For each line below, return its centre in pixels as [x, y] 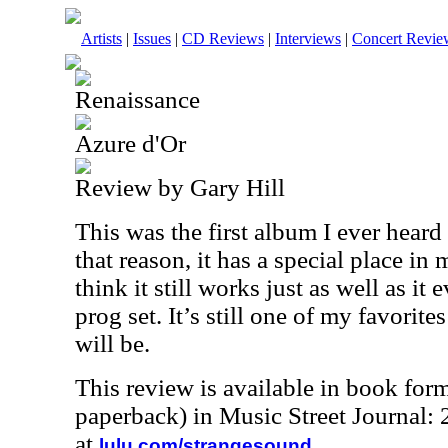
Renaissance [137, 99]
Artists [101, 38]
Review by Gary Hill [180, 187]
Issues [152, 38]
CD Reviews [223, 38]
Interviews [308, 38]
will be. [112, 343]
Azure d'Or [130, 143]
